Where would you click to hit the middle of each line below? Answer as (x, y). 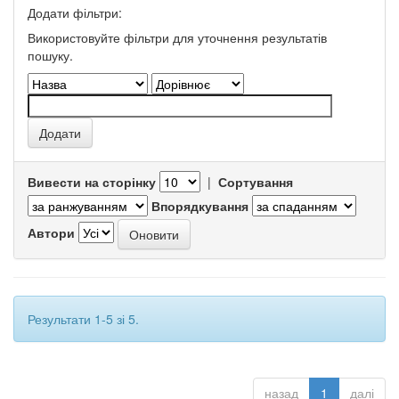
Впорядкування (200, 206)
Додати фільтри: (75, 12)
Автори (51, 232)
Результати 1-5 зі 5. (83, 319)
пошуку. (50, 55)
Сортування (256, 182)
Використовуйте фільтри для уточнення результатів (177, 37)
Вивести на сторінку (92, 182)
